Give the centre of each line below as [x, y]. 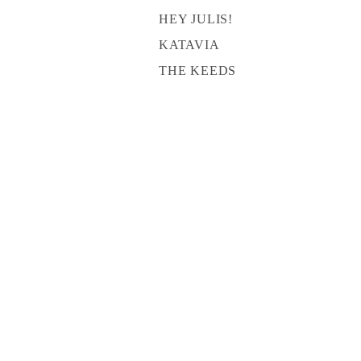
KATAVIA [189, 44]
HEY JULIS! [196, 19]
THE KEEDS [198, 70]
